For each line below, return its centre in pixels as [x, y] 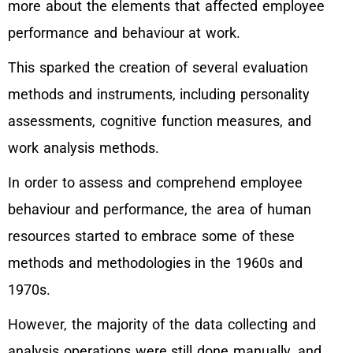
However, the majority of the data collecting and [162, 324]
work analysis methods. [84, 148]
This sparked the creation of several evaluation [158, 67]
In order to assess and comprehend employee [155, 182]
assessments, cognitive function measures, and [160, 121]
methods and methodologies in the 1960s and [155, 263]
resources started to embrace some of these [151, 236]
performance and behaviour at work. [126, 33]
